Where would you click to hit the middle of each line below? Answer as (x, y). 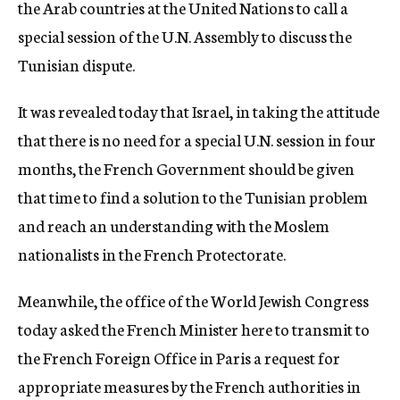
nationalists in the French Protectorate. (152, 254)
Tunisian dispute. (76, 64)
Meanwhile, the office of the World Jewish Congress (193, 300)
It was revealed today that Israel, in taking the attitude (199, 111)
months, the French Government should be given (186, 168)
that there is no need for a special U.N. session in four (197, 139)
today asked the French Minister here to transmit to (194, 329)
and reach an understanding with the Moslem (174, 225)
